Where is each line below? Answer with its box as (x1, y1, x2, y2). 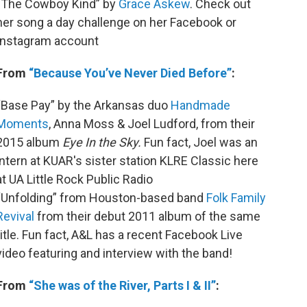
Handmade (171, 98, 230, 113)
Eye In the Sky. (62, 135, 144, 150)
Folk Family (206, 191, 266, 206)
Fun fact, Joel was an (144, 135, 258, 150)
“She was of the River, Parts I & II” (29, 278, 216, 293)
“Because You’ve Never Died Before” (29, 66, 232, 81)
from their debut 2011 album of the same (34, 209, 260, 224)
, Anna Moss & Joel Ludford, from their (49, 116, 255, 132)
